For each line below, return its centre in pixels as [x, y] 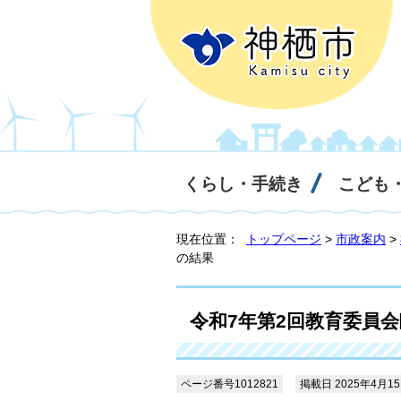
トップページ [284, 239]
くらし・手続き [243, 184]
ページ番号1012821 [230, 384]
